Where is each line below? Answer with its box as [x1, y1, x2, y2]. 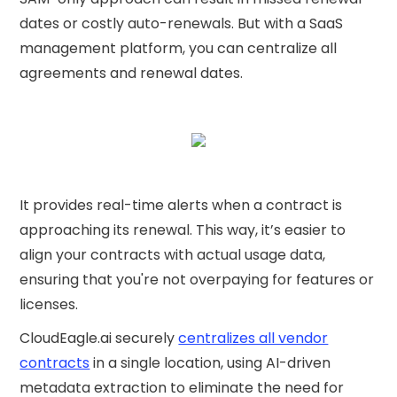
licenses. [19, 293, 79, 315]
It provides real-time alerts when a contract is [19, 194, 343, 215]
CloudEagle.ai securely [19, 327, 179, 348]
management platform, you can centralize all [19, 37, 338, 58]
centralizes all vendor [178, 327, 329, 348]
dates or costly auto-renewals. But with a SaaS [19, 12, 344, 34]
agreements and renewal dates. [19, 62, 244, 83]
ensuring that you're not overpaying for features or [19, 269, 375, 290]
